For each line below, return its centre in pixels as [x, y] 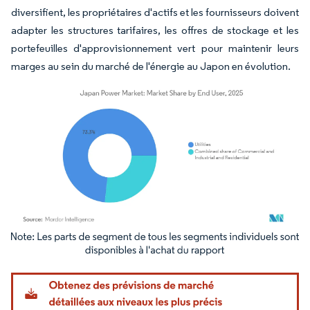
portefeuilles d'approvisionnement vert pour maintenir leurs [155, 48]
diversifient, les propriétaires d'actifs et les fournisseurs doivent [155, 12]
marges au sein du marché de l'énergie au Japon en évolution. [151, 66]
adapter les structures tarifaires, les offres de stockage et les [155, 30]
